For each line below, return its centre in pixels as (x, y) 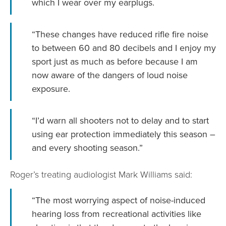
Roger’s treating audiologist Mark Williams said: (101, 174)
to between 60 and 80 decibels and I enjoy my (124, 48)
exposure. (51, 89)
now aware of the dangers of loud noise (110, 75)
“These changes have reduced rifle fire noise (120, 34)
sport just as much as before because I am (115, 61)
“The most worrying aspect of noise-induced (119, 201)
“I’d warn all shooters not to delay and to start (120, 120)
